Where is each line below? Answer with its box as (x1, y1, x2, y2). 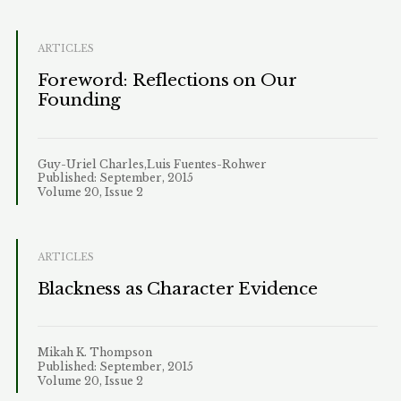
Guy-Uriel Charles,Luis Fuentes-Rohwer (37, 157, 267, 171)
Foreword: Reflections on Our (37, 70, 297, 91)
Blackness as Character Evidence (37, 277, 318, 299)
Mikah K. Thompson (37, 346, 152, 360)
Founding (37, 90, 122, 111)
